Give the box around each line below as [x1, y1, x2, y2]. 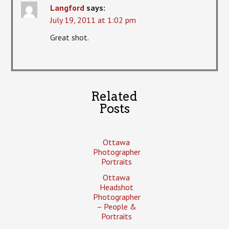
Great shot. [50, 32, 89, 43]
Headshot [99, 182, 133, 193]
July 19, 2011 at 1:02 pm [50, 15, 136, 26]
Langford [50, 3, 85, 13]
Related [91, 89, 138, 104]
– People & [96, 201, 136, 212]
